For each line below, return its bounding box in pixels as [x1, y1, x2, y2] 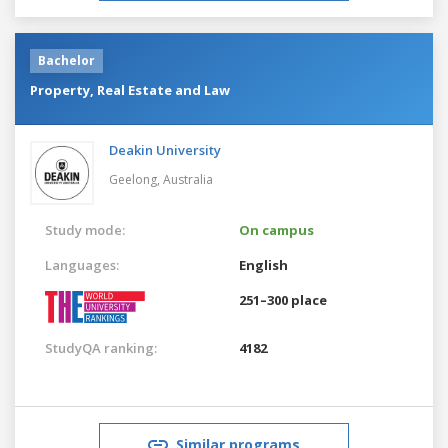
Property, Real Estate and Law [30, 80, 230, 99]
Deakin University [109, 140, 221, 159]
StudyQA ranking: [45, 338, 157, 357]
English [239, 255, 288, 274]
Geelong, [109, 170, 163, 188]
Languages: [45, 255, 119, 274]
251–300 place [239, 290, 327, 309]
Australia [163, 170, 213, 188]
